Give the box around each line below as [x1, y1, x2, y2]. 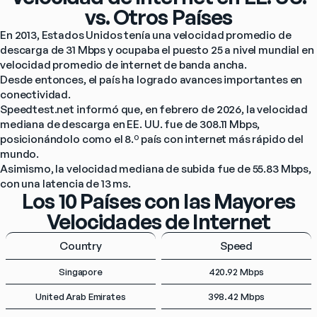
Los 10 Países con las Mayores [22, 188, 295, 214]
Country [59, 239, 102, 253]
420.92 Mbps [208, 266, 265, 277]
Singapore [59, 266, 103, 277]
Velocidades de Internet [46, 209, 271, 234]
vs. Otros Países [84, 4, 233, 30]
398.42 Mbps [207, 291, 265, 302]
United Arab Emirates [35, 291, 126, 302]
